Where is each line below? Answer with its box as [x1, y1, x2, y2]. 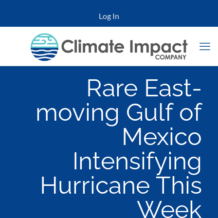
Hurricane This [40, 171, 202, 200]
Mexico [122, 122, 202, 151]
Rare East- [86, 73, 202, 102]
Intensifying [73, 146, 202, 175]
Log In [99, 11, 119, 20]
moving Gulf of [36, 98, 202, 127]
